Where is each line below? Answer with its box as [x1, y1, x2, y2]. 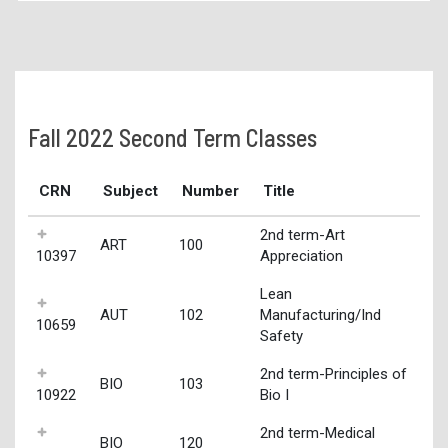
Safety [259, 326, 303, 345]
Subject [103, 181, 159, 200]
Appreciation [259, 246, 343, 265]
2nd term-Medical [259, 423, 375, 442]
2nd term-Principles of [259, 364, 407, 383]
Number [182, 181, 240, 200]
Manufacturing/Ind [259, 305, 381, 324]
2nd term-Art [259, 225, 345, 244]
